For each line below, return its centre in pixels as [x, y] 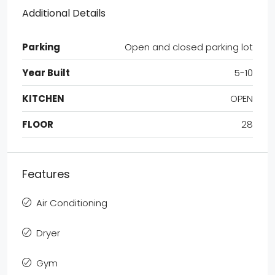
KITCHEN [43, 98]
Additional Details [64, 13]
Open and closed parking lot [189, 47]
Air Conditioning [72, 203]
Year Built [46, 72]
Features [46, 174]
